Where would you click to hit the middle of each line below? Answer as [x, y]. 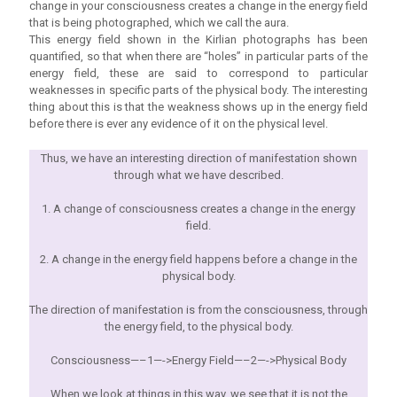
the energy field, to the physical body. [198, 327]
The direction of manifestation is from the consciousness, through [198, 310]
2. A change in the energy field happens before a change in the [198, 260]
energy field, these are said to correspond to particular [198, 74]
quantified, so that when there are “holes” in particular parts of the [198, 57]
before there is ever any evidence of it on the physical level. [179, 124]
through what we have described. [198, 175]
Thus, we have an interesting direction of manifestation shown [198, 159]
